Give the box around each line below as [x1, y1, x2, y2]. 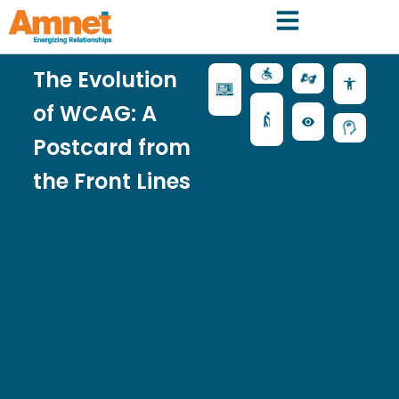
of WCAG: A [32, 98, 157, 128]
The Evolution [32, 64, 177, 94]
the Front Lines [32, 166, 191, 196]
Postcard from [32, 132, 191, 162]
